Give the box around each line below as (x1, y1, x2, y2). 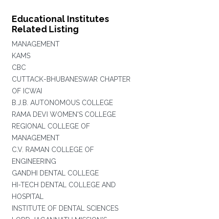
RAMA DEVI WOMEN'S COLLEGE (11, 110, 116, 118)
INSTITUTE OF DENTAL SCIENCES (11, 204, 118, 212)
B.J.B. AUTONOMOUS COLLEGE (11, 99, 113, 107)
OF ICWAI (11, 87, 42, 95)
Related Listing (11, 24, 79, 34)
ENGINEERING (11, 157, 56, 165)
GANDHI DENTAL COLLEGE (11, 169, 99, 177)
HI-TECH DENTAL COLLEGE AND (11, 181, 116, 189)
